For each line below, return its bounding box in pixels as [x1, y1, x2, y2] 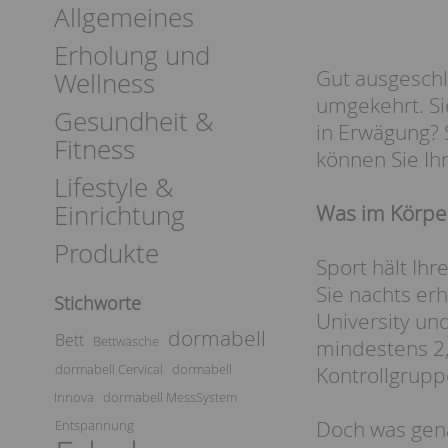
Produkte [54, 236, 159, 271]
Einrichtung [54, 198, 185, 233]
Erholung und [54, 38, 210, 73]
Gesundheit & [54, 104, 214, 139]
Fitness [54, 132, 135, 167]
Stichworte [54, 291, 141, 315]
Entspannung [55, 416, 134, 434]
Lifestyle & [54, 170, 174, 205]
